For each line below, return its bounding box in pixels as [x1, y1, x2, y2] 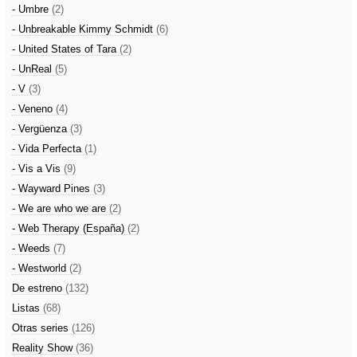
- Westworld [12, 262, 69, 274]
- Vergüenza [12, 123, 70, 135]
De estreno [12, 282, 65, 294]
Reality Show [12, 342, 76, 354]
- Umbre [12, 3, 52, 15]
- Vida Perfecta [12, 143, 84, 155]
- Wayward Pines [12, 182, 93, 194]
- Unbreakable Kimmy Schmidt [12, 23, 156, 35]
